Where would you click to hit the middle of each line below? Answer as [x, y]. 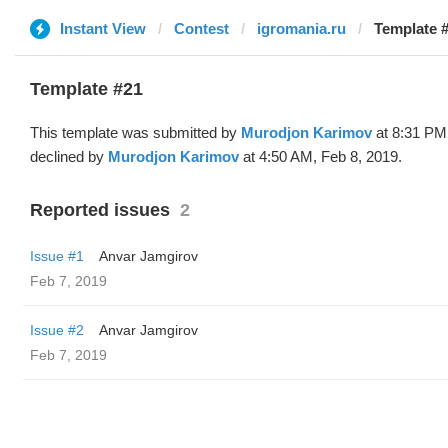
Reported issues [100, 210]
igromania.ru [301, 28]
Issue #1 [57, 256]
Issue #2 [57, 330]
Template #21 [86, 89]
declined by [69, 156]
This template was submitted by [135, 132]
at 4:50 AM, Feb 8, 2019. [320, 156]
